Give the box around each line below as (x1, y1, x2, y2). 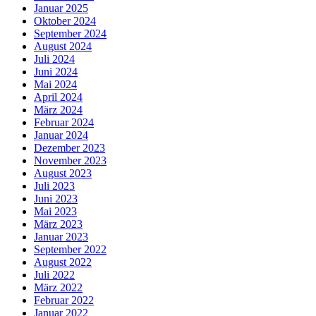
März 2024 (34, 104, 83, 116)
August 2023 (34, 167, 92, 180)
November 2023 (34, 154, 107, 167)
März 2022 (34, 281, 83, 294)
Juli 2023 (34, 180, 75, 193)
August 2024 (34, 40, 92, 53)
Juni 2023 (34, 193, 78, 205)
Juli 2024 (34, 53, 75, 66)
